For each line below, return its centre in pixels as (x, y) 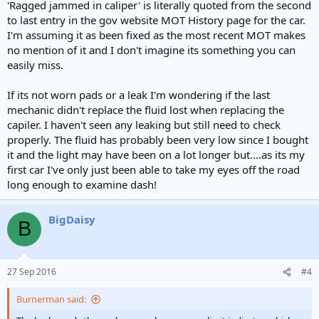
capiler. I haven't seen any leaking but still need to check (144, 124)
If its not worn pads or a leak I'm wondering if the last (138, 94)
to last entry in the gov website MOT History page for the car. (156, 20)
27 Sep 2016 (32, 272)
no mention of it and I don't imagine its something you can (151, 49)
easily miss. (35, 64)
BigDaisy (72, 219)
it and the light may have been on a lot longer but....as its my (156, 154)
